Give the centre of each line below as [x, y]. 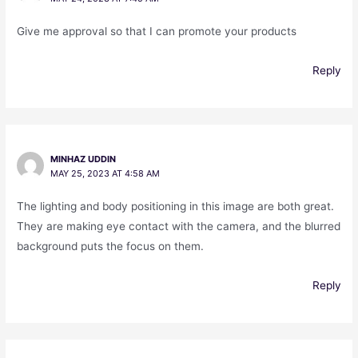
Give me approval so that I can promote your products [157, 32]
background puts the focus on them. [111, 247]
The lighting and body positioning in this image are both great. [176, 207]
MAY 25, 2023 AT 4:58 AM [105, 174]
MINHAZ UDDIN [83, 159]
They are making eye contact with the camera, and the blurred [179, 227]
